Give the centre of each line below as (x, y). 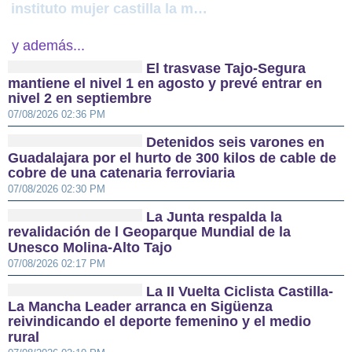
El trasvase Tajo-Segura (226, 68)
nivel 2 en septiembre (80, 99)
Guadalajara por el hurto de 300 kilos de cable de (172, 158)
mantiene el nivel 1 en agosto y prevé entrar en (165, 84)
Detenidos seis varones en (236, 143)
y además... (48, 45)
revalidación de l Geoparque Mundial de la (149, 232)
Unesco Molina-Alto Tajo (90, 247)
